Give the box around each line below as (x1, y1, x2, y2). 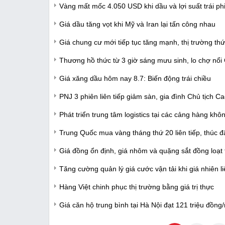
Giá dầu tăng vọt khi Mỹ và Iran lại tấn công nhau (59, 20, 215, 28)
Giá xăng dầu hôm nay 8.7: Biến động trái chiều (59, 74, 211, 82)
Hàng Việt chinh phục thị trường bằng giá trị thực (59, 182, 214, 191)
